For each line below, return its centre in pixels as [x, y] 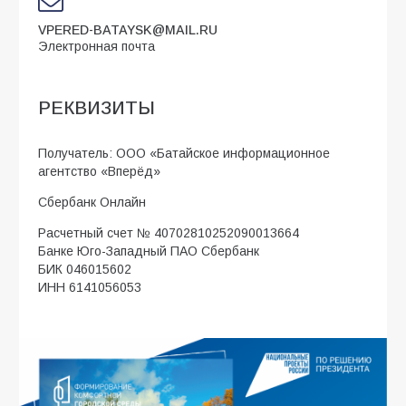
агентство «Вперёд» [99, 172]
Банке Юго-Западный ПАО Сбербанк [149, 251]
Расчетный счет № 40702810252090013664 [169, 233]
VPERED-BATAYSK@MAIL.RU [128, 30]
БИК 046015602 [85, 270]
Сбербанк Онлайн [92, 203]
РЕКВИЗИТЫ [97, 108]
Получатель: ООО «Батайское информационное [184, 154]
